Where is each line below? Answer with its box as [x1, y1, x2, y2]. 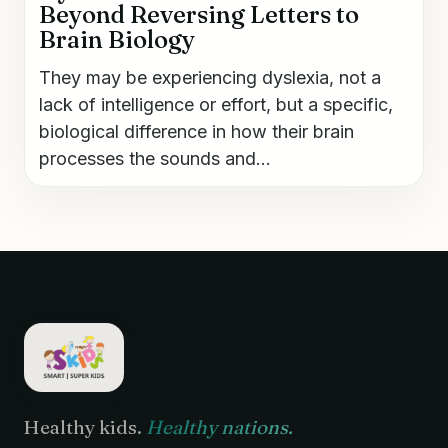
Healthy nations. [146, 415, 293, 440]
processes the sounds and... [39, 147, 271, 169]
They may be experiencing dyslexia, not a [39, 66, 381, 88]
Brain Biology [39, 24, 195, 54]
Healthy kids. [24, 415, 146, 440]
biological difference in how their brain [39, 120, 354, 142]
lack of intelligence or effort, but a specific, [39, 93, 393, 115]
